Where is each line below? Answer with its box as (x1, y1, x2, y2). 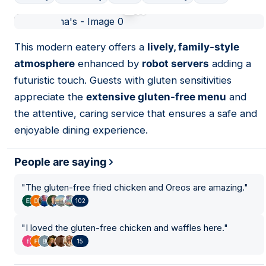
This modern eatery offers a (14, 41, 147, 53)
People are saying (14, 156, 106, 168)
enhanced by (75, 58, 142, 69)
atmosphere (14, 58, 75, 69)
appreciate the (14, 91, 86, 103)
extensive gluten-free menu (86, 91, 226, 103)
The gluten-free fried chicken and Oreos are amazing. (26, 182, 244, 193)
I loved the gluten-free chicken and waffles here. (26, 222, 224, 233)
